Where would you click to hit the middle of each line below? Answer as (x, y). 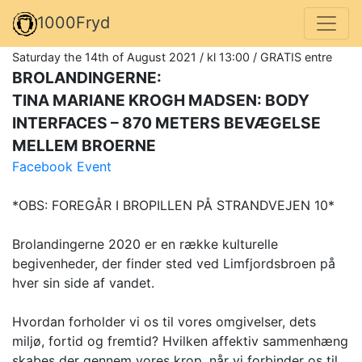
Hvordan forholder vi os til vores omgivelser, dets (164, 321)
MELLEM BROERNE (84, 145)
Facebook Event (62, 166)
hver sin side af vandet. (83, 282)
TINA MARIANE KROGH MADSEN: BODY (161, 100)
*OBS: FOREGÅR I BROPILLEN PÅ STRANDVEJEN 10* (173, 205)
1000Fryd (74, 23)
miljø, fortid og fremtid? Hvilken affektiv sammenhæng (180, 341)
